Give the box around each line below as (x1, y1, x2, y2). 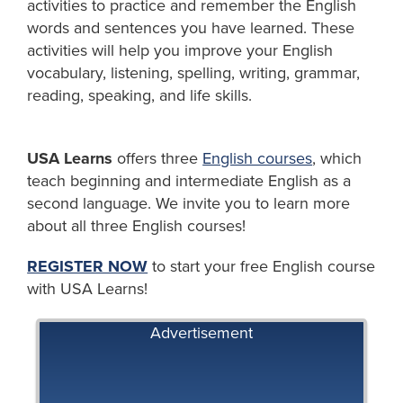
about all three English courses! (27, 215, 246, 236)
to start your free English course (148, 255, 376, 276)
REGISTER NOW (27, 255, 148, 276)
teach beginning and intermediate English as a (27, 170, 352, 191)
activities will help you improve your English (27, 40, 334, 60)
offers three (112, 148, 203, 168)
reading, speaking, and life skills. (27, 85, 253, 105)
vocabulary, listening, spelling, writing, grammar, (27, 62, 361, 83)
